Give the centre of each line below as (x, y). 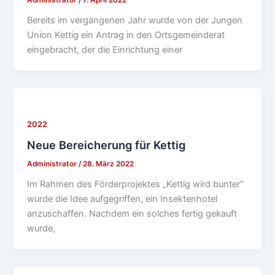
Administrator (53, 164)
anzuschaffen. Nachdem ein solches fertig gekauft (132, 214)
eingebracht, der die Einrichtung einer (105, 49)
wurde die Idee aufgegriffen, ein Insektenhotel (122, 199)
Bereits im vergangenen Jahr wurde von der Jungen (135, 20)
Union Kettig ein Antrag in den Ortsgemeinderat (126, 35)
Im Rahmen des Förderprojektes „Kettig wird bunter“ (136, 184)
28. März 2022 (109, 164)
